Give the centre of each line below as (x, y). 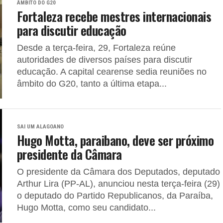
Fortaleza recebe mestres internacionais (114, 16)
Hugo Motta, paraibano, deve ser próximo (115, 140)
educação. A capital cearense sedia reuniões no (112, 72)
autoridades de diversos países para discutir (105, 60)
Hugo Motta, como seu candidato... (86, 208)
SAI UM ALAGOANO (40, 127)
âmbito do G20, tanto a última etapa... (92, 84)
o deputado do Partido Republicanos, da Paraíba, (115, 196)
